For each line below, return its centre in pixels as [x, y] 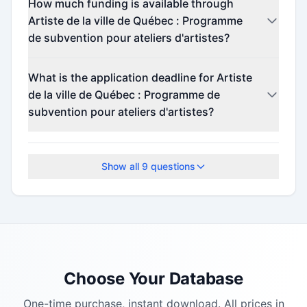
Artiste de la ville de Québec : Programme [135, 20]
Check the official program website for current [149, 140]
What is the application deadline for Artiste [140, 77]
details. [47, 84]
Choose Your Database [153, 278]
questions [171, 166]
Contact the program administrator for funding [150, 66]
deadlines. [54, 158]
